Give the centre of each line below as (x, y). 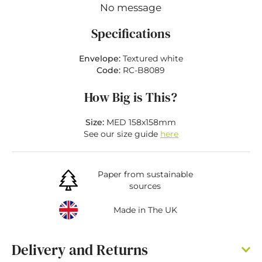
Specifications (131, 33)
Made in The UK (145, 210)
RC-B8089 (144, 70)
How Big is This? (131, 97)
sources (145, 186)
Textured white (153, 58)
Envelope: (101, 58)
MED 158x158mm (140, 122)
